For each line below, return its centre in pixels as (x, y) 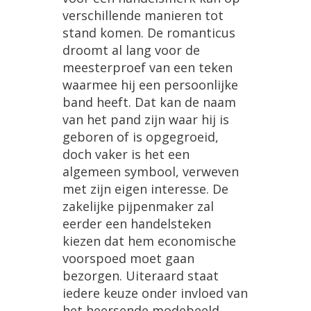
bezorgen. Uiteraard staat (141, 276)
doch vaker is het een (126, 154)
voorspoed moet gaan (128, 259)
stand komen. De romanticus (149, 33)
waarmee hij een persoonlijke (150, 85)
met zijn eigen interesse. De (145, 189)
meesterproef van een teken (148, 68)
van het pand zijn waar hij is (146, 120)
